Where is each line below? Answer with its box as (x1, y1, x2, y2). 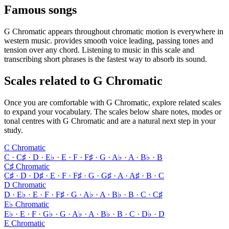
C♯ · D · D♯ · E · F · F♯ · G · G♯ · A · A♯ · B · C (4, 171, 164, 180)
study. (4, 126, 23, 135)
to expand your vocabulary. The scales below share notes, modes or (4, 107, 221, 117)
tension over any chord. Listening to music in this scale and (4, 45, 194, 55)
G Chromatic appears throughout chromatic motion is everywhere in (4, 27, 223, 36)
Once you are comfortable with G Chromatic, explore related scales (4, 98, 221, 107)
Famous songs (4, 3, 77, 17)
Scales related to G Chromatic (4, 74, 163, 88)
